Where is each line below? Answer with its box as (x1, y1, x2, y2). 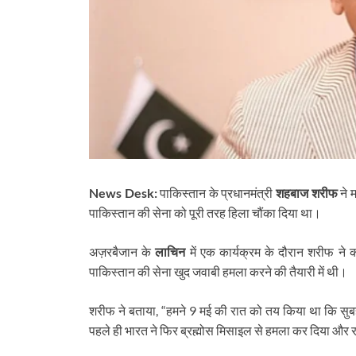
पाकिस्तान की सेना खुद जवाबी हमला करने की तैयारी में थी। (89, 264, 347, 280)
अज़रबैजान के (89, 244, 156, 260)
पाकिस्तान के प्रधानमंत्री (157, 185, 277, 201)
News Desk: (89, 185, 157, 201)
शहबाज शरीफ (276, 185, 338, 201)
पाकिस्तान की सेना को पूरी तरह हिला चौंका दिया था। (89, 205, 321, 221)
